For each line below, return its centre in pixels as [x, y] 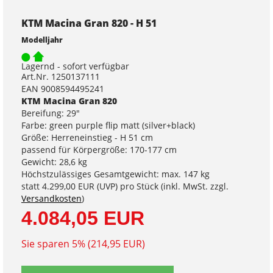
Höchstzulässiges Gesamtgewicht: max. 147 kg [115, 174]
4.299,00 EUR [68, 186]
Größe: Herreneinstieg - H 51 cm [87, 138]
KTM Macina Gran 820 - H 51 [89, 23]
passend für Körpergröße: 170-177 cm [99, 150]
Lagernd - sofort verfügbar [75, 66]
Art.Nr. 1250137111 [61, 77]
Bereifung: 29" [51, 113]
